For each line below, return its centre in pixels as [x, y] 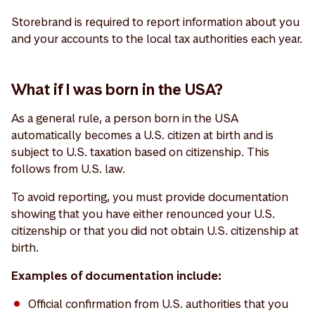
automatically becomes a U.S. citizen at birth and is [142, 135]
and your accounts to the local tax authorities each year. [157, 39]
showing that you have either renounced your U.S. [143, 214]
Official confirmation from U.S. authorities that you [158, 304]
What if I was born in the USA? [117, 89]
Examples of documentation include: [116, 276]
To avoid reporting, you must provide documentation [150, 197]
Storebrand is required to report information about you [155, 22]
